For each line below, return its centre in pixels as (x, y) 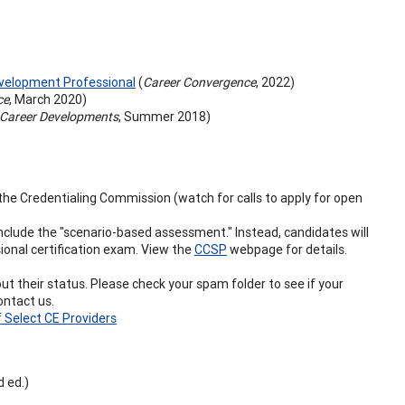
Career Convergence (199, 82)
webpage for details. (287, 249)
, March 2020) (48, 99)
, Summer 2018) (165, 116)
